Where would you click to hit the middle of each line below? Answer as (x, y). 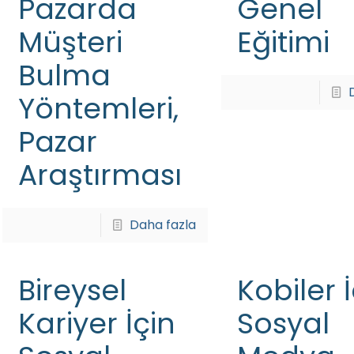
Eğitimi (283, 42)
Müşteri (70, 42)
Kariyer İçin (96, 324)
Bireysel (72, 290)
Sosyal (283, 324)
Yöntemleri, (98, 109)
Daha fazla (163, 225)
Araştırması (100, 175)
